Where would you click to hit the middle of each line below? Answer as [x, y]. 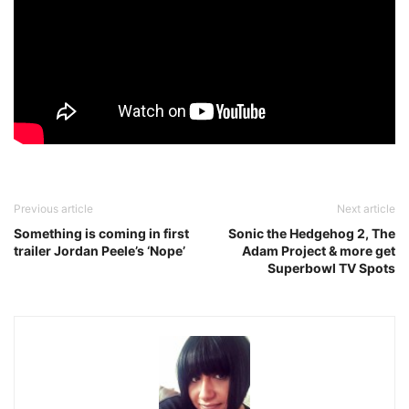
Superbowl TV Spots [331, 268]
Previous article [53, 209]
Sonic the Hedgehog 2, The [312, 234]
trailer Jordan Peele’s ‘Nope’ [100, 251]
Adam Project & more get [319, 251]
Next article [366, 209]
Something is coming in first [101, 234]
